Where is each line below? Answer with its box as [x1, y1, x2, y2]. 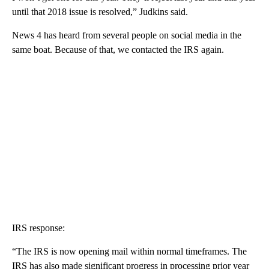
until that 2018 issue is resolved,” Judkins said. [12, 6, 188, 17]
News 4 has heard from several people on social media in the [12, 29, 241, 40]
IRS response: [12, 222, 65, 233]
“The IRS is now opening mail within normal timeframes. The [12, 246, 247, 256]
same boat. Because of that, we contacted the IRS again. [12, 44, 224, 55]
